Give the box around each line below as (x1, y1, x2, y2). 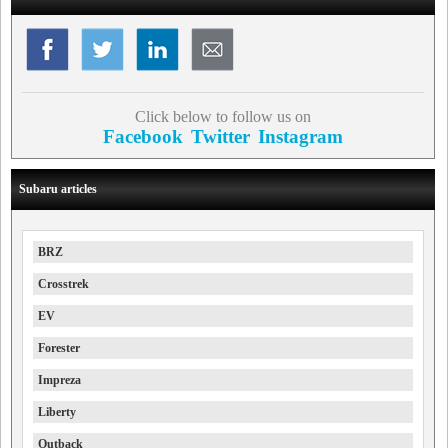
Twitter (190, 126, 250, 148)
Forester (38, 341, 80, 356)
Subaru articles (19, 182, 97, 197)
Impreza (38, 373, 81, 388)
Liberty (38, 405, 76, 420)
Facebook (102, 126, 183, 148)
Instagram (257, 126, 343, 148)
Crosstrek (38, 277, 89, 292)
